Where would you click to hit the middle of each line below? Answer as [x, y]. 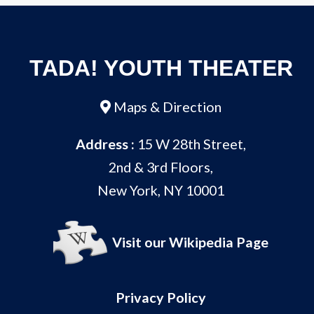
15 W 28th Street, [191, 143]
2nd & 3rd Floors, [161, 166]
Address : [105, 143]
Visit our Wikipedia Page [191, 241]
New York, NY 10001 [161, 190]
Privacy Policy [161, 297]
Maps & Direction [168, 106]
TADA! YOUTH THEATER [161, 68]
